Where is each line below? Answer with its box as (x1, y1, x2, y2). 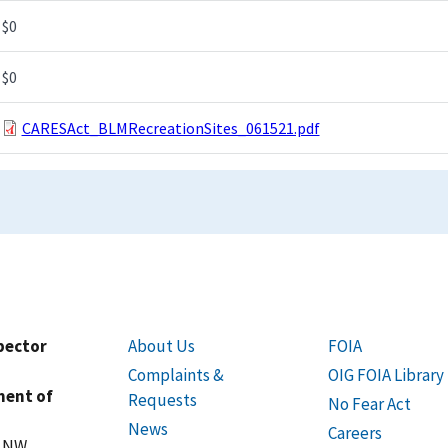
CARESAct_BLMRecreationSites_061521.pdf (21, 117, 320, 138)
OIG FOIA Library (327, 363, 444, 386)
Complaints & (127, 363, 224, 386)
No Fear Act (327, 393, 411, 416)
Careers (327, 422, 382, 445)
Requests (127, 388, 197, 411)
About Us (127, 334, 195, 357)
